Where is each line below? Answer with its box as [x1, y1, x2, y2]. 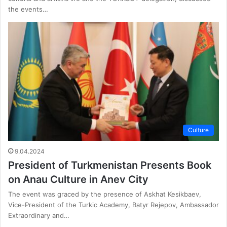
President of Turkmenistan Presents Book [8, 159, 211, 172]
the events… [8, 5, 48, 14]
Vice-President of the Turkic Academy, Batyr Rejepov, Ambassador [8, 201, 219, 209]
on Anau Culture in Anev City [8, 173, 148, 186]
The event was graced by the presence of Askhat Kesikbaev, [8, 190, 201, 199]
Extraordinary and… [8, 211, 69, 220]
